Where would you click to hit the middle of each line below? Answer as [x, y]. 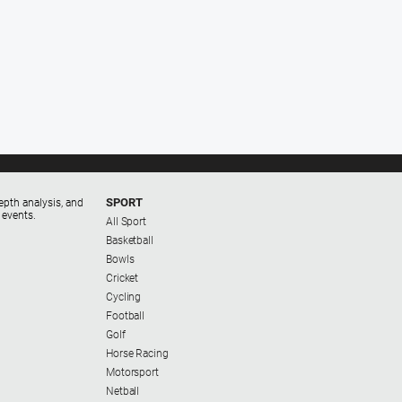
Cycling [124, 297]
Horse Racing [137, 353]
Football [126, 315]
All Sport [126, 221]
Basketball [130, 240]
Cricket [122, 278]
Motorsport [132, 372]
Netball [123, 391]
